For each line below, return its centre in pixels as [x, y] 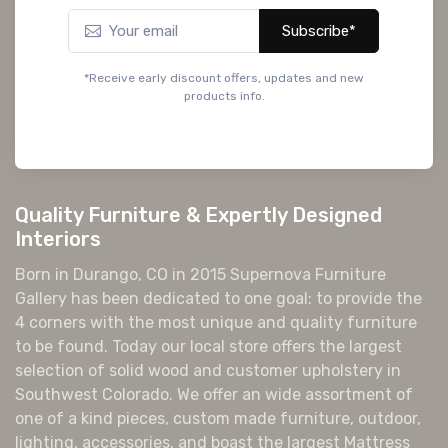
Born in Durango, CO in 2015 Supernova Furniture [200, 274]
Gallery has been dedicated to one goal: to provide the [218, 298]
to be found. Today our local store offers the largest [208, 346]
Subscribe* [319, 30]
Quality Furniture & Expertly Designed [198, 214]
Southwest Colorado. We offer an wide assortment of [214, 394]
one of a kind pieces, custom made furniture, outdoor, [218, 418]
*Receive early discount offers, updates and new [224, 77]
